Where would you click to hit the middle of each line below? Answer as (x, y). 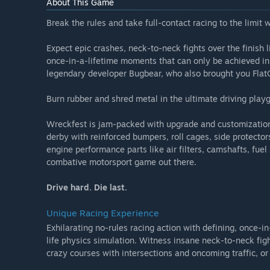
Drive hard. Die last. (87, 187)
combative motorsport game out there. (121, 162)
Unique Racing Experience (103, 213)
